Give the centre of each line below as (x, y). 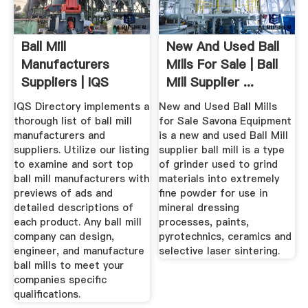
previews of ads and (63, 193)
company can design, (64, 236)
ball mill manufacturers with (81, 178)
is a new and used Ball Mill (224, 135)
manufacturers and (59, 135)
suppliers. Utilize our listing (81, 150)
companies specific (60, 279)
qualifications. (47, 294)
